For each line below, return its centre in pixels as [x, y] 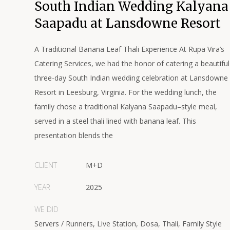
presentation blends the [74, 135]
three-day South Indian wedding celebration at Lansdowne [131, 78]
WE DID [46, 209]
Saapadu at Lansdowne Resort [128, 23]
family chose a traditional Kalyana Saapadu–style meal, [126, 107]
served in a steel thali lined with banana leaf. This [115, 121]
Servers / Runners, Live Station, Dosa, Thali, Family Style [128, 224]
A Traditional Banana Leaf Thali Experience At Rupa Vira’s [129, 49]
